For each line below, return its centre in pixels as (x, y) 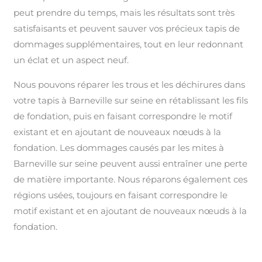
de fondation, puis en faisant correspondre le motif (123, 116)
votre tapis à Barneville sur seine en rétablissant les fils (131, 100)
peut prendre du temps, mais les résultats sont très (124, 12)
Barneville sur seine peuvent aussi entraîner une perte (131, 163)
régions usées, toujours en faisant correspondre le (121, 195)
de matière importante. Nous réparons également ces (131, 179)
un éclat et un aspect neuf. (71, 60)
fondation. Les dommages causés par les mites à (119, 147)
